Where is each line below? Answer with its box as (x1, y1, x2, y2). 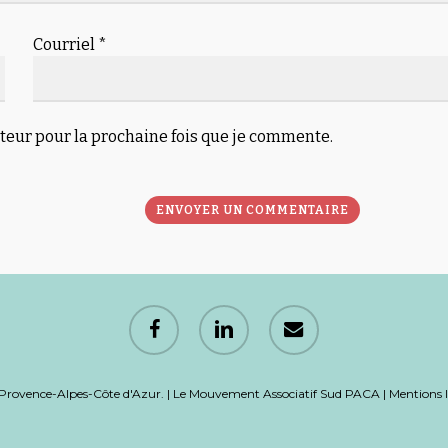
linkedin (198, 306, 243, 322)
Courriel (32, 34, 98, 54)
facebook (128, 306, 180, 322)
